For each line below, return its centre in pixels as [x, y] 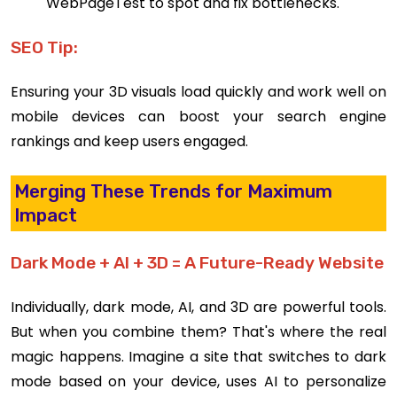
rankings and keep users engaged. [129, 142]
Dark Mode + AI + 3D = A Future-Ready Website [197, 262]
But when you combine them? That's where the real [198, 331]
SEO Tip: [44, 48]
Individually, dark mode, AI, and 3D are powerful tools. [198, 307]
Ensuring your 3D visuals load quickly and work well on [198, 92]
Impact [46, 215]
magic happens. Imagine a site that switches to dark [198, 356]
